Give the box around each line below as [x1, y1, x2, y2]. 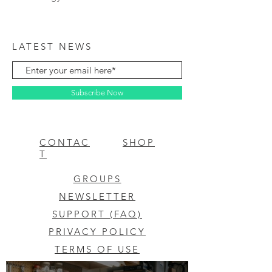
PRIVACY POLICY [49, 226, 146, 237]
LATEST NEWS [12, 41, 92, 52]
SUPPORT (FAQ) [52, 208, 142, 220]
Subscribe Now [71, 88, 123, 97]
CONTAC [39, 137, 90, 148]
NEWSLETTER [59, 191, 135, 202]
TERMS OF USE [55, 243, 140, 255]
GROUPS [73, 173, 121, 185]
